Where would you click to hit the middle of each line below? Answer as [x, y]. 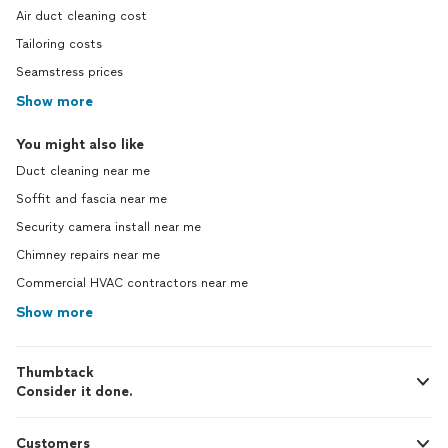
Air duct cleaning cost [81, 16]
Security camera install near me [108, 227]
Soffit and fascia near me [91, 199]
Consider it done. [74, 391]
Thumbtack [55, 372]
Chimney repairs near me [88, 255]
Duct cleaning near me [83, 171]
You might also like [80, 144]
